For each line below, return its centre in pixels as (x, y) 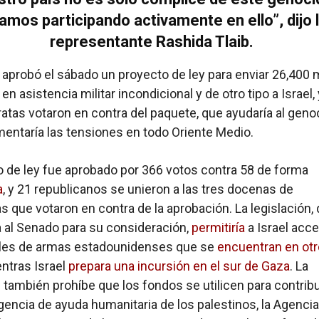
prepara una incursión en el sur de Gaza (178, 266)
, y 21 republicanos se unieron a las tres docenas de (148, 189)
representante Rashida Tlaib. (152, 41)
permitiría (218, 227)
